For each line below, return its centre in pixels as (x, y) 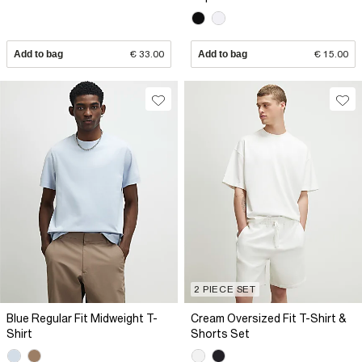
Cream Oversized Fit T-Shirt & (269, 319)
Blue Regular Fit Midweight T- (82, 319)
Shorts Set (220, 334)
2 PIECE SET (225, 290)
